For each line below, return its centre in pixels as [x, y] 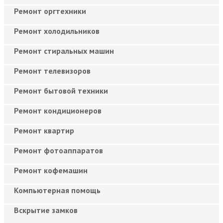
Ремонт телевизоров [52, 70]
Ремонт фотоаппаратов [58, 150]
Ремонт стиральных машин [64, 51]
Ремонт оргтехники [50, 11]
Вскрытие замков [46, 210]
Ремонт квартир [44, 130]
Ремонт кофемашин [51, 170]
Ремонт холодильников [57, 31]
